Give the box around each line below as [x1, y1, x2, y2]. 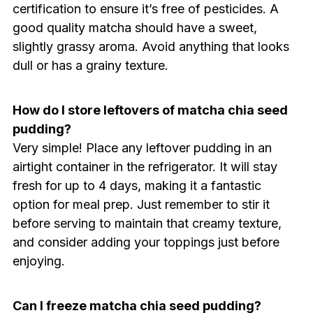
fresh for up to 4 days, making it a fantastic [12, 177, 261, 193]
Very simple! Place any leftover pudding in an [12, 140, 272, 155]
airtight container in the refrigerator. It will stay [12, 159, 277, 174]
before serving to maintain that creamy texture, [12, 215, 282, 231]
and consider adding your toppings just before [12, 234, 279, 249]
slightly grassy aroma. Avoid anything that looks [12, 38, 289, 54]
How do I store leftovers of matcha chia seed [12, 102, 288, 117]
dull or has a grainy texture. [12, 57, 168, 73]
